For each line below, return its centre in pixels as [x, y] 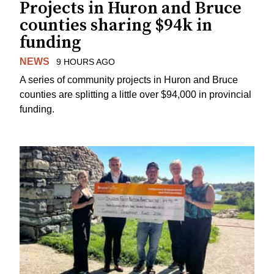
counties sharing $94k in [116, 25]
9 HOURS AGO [85, 61]
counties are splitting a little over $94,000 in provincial [135, 95]
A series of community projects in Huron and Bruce [129, 80]
